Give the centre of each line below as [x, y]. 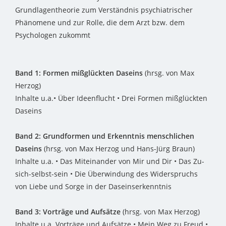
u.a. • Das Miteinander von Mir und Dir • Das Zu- [123, 161]
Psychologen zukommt [53, 35]
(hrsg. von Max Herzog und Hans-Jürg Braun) [120, 149]
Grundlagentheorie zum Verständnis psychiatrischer [104, 10]
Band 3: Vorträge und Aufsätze [68, 212]
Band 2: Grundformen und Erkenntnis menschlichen [105, 136]
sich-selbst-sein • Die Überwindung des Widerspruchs [106, 174]
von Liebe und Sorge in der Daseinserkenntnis [93, 187]
